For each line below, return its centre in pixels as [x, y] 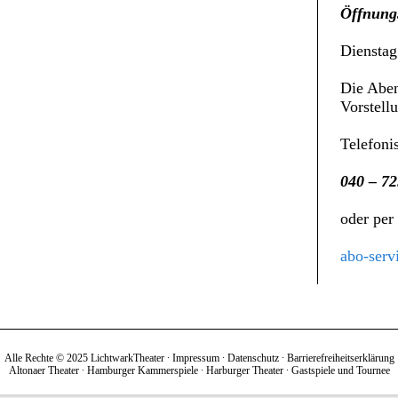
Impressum [195, 358]
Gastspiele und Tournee [340, 370]
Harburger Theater [244, 370]
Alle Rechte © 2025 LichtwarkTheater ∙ [88, 358]
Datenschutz [253, 358]
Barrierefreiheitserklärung [340, 358]
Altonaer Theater [44, 370]
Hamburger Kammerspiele [142, 370]
